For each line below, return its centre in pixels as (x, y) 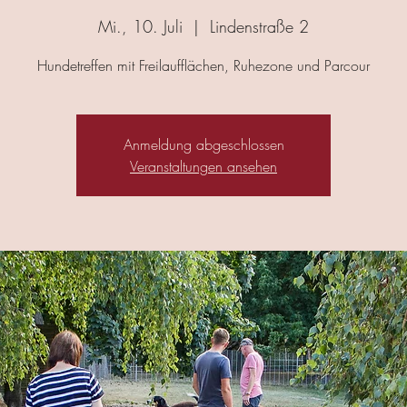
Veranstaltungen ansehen (203, 166)
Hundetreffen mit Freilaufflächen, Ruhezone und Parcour (203, 65)
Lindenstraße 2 (259, 26)
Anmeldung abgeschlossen (203, 144)
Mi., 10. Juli (140, 26)
